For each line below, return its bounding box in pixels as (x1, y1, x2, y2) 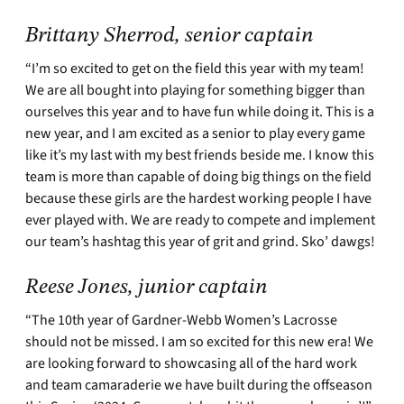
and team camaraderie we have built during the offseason (25, 375, 372, 396)
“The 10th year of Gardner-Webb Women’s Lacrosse (25, 310, 337, 331)
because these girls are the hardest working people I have (25, 188, 372, 209)
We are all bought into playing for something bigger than (25, 80, 365, 101)
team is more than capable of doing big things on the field (25, 167, 372, 188)
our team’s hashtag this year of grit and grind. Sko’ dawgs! (25, 232, 375, 252)
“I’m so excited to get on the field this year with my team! (25, 59, 364, 79)
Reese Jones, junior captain (25, 277, 268, 299)
